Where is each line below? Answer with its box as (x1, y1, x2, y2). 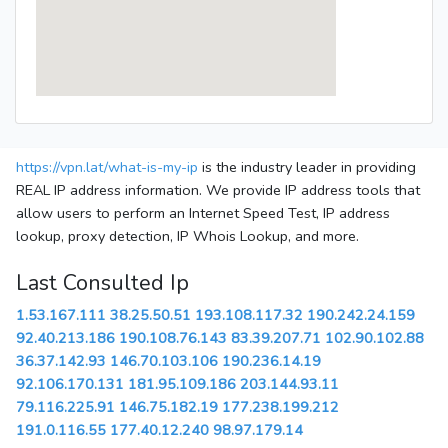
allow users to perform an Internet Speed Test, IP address (16, 203, 390, 224)
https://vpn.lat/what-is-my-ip (16, 157, 198, 178)
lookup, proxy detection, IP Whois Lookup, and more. (16, 226, 359, 247)
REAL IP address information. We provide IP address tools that (16, 180, 420, 201)
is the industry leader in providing (198, 157, 416, 178)
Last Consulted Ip (16, 268, 189, 299)
